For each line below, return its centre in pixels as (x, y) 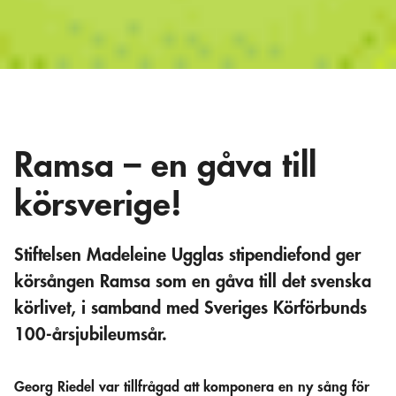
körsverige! (98, 205)
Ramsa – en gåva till (165, 166)
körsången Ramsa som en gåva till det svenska (193, 282)
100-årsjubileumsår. (91, 335)
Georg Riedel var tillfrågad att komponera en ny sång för (192, 387)
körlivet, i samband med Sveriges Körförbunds (190, 308)
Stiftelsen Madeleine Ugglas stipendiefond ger (187, 255)
